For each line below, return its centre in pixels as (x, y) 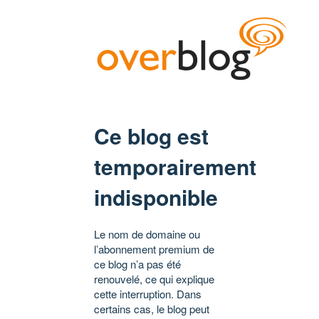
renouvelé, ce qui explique (154, 279)
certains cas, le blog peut (152, 309)
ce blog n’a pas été (137, 264)
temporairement (175, 167)
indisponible (156, 197)
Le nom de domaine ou (147, 234)
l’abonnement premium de (154, 249)
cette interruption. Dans (148, 294)
